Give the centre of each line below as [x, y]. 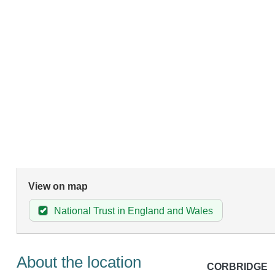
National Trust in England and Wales [133, 211]
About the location [79, 262]
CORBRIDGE [237, 266]
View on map [58, 187]
